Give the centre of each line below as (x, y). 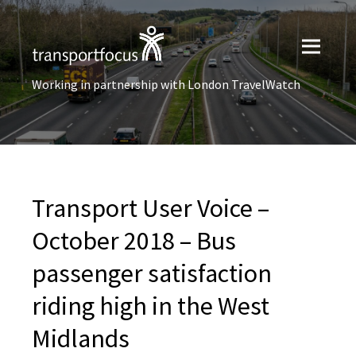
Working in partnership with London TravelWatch (166, 84)
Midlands (81, 339)
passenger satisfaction (152, 273)
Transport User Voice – (151, 208)
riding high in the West (151, 306)
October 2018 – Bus (134, 241)
